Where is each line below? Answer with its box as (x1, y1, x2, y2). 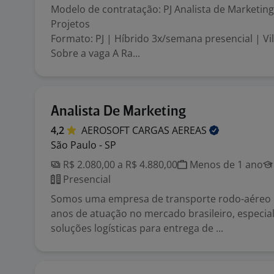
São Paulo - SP (51, 138, 116, 152)
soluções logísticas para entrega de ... (51, 221, 223, 235)
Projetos (51, 17, 90, 31)
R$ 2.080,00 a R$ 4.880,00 (61, 158, 177, 171)
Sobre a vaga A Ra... (51, 46, 140, 60)
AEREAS (172, 124, 209, 137)
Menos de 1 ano (187, 158, 263, 171)
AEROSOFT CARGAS (81, 124, 172, 137)
